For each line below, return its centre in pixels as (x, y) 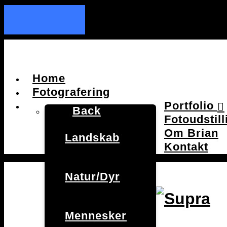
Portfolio (189, 106)
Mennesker (96, 216)
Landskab (92, 138)
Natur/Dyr (92, 177)
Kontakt (186, 147)
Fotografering (71, 92)
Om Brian (191, 133)
